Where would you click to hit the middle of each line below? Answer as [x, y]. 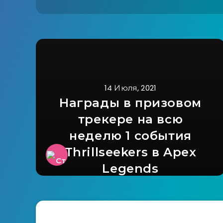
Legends [130, 169]
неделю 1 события [130, 136]
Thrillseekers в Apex [130, 152]
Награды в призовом [130, 103]
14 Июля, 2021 [130, 88]
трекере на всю [130, 119]
